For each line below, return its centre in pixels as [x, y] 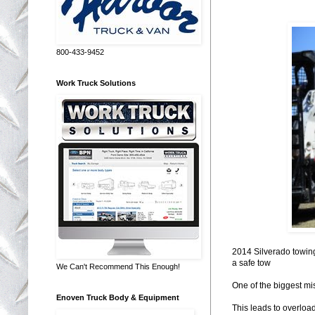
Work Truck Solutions [96, 83]
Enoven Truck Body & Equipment [118, 297]
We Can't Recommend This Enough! [118, 266]
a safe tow [251, 263]
